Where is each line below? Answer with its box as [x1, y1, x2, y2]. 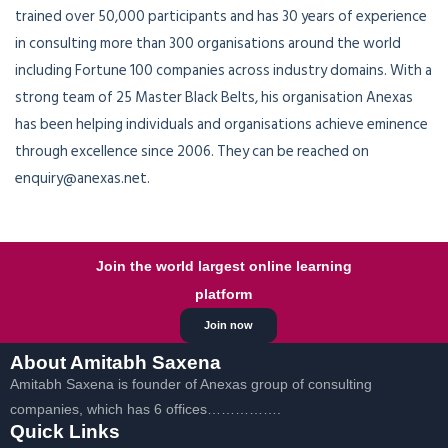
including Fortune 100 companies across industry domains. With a [15, 58, 432, 84]
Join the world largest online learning [95, 258, 352, 275]
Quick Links [10, 421, 120, 443]
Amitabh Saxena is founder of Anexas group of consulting [10, 376, 372, 393]
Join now [204, 319, 253, 332]
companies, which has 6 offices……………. [10, 401, 281, 418]
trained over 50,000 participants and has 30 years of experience [15, 4, 427, 30]
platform [195, 286, 253, 303]
